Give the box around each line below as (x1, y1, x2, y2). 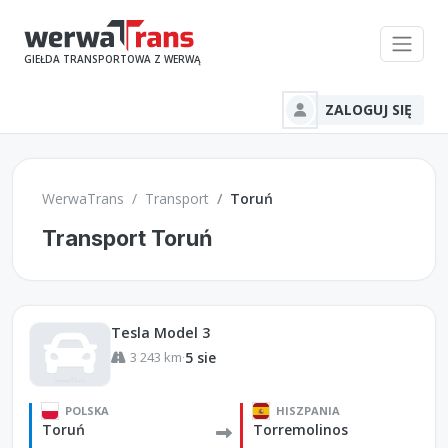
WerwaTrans (41, 189, 124, 209)
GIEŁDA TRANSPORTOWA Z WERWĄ (24, 52, 201, 67)
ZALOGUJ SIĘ (325, 100, 412, 120)
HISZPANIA (276, 402, 341, 418)
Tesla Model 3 (111, 322, 210, 342)
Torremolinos (253, 419, 348, 439)
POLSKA (65, 402, 110, 418)
